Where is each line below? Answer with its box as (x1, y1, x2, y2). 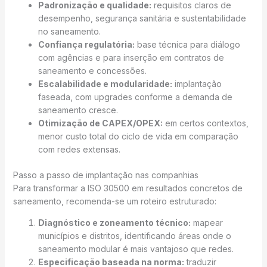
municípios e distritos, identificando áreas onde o (38, 231, 231, 241)
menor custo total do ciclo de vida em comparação (38, 131, 238, 142)
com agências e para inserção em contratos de (38, 52, 224, 63)
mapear (190, 218, 223, 228)
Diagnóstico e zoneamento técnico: (38, 218, 191, 228)
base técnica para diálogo (134, 39, 240, 50)
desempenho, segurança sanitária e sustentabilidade (38, 13, 246, 24)
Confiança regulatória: (38, 39, 135, 50)
